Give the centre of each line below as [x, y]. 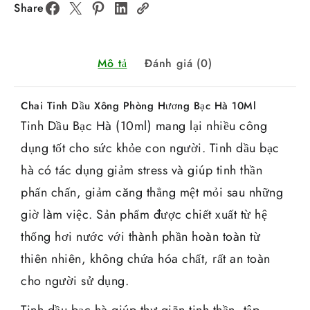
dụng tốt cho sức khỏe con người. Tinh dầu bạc [150, 148]
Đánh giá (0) [178, 63]
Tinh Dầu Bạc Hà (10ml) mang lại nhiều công [144, 126]
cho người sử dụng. [75, 281]
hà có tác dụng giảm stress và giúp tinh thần [142, 170]
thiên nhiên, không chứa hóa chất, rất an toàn [146, 258]
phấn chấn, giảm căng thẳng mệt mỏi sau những [152, 192]
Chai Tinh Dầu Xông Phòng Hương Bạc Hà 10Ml [138, 106]
